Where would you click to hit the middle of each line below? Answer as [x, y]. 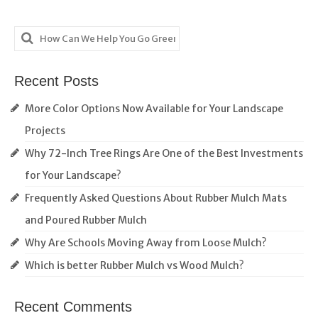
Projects [45, 130]
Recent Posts [56, 81]
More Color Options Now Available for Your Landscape [154, 108]
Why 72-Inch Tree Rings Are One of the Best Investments [164, 153]
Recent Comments [73, 306]
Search [35, 34]
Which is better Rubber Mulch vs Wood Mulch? [135, 265]
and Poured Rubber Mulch [86, 220]
